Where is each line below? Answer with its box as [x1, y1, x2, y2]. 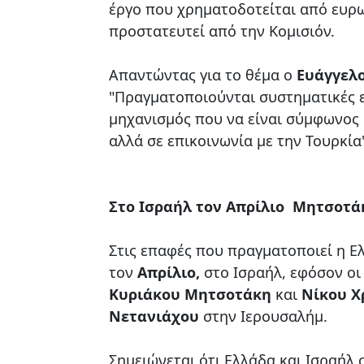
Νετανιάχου [109, 305, 199, 326]
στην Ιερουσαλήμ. [199, 305, 327, 326]
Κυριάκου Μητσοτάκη [109, 284, 271, 304]
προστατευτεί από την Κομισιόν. [109, 20, 335, 41]
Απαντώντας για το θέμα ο [109, 64, 292, 84]
